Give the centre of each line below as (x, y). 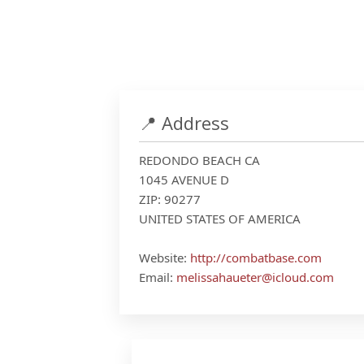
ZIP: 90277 (170, 199)
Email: (158, 277)
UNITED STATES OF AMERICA (220, 219)
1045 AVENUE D (184, 180)
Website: (165, 258)
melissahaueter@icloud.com (255, 277)
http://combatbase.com (256, 258)
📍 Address (184, 123)
